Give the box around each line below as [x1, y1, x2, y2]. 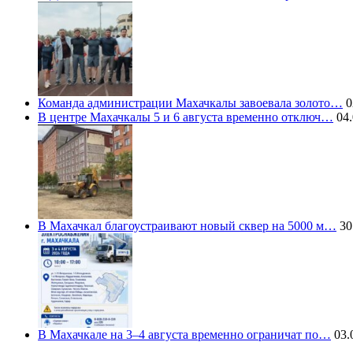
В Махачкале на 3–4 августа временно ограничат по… [38, 328, 331, 342]
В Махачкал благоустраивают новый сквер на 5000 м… [38, 219, 336, 233]
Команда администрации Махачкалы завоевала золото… [38, 96, 343, 110]
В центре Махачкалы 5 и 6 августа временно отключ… [38, 110, 333, 124]
